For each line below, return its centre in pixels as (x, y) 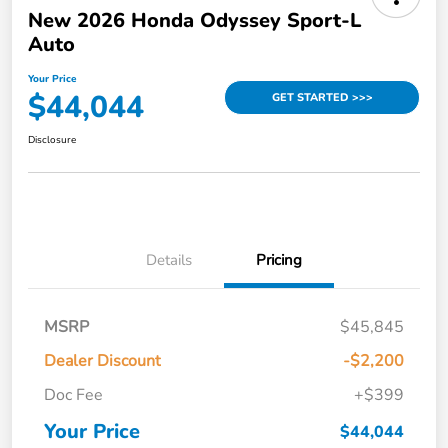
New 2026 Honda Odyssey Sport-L (194, 20)
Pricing (279, 259)
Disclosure (52, 139)
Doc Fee (73, 394)
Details (169, 259)
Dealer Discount (102, 360)
